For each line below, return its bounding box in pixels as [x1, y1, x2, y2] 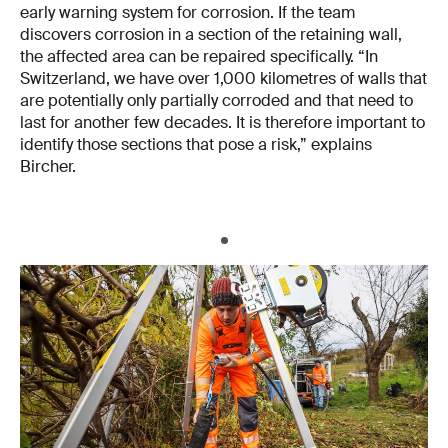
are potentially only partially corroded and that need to [20, 90, 413, 112]
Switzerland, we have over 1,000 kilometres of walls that [20, 68, 427, 90]
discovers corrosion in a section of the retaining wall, [20, 24, 402, 46]
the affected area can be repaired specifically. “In [20, 46, 378, 68]
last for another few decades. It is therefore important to [20, 112, 425, 134]
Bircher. [20, 156, 76, 178]
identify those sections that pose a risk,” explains [20, 134, 372, 156]
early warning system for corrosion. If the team [20, 2, 355, 24]
